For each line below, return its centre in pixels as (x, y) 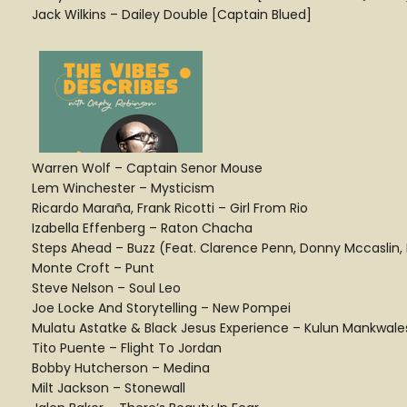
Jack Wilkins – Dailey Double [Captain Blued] (172, 15)
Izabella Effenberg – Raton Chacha (142, 228)
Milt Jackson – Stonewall (109, 388)
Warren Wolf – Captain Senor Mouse (147, 168)
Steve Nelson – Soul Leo (106, 288)
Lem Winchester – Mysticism (123, 188)
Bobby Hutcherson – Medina (121, 368)
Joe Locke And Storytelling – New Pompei (161, 308)
